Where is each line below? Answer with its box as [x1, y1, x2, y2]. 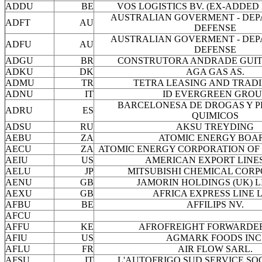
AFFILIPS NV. [186, 199, 244, 210]
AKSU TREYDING [176, 122, 254, 132]
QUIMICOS [191, 111, 239, 121]
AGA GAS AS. [185, 67, 244, 77]
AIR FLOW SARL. [177, 244, 253, 254]
